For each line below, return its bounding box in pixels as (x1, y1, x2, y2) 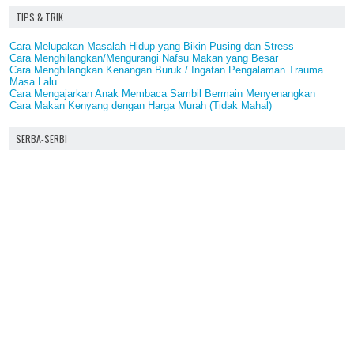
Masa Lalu (9, 75, 57, 88)
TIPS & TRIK (16, 9, 63, 24)
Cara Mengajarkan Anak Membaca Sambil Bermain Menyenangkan (9, 87, 315, 100)
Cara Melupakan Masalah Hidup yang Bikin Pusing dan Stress (9, 40, 294, 52)
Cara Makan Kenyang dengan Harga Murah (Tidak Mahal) (9, 99, 272, 111)
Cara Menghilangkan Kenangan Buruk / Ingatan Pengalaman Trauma (9, 63, 323, 76)
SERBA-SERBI (16, 131, 67, 145)
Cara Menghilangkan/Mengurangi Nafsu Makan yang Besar (9, 51, 278, 64)
